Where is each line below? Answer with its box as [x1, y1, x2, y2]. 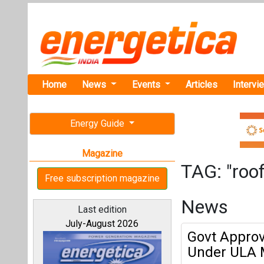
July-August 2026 [65, 218, 139, 229]
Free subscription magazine [45, 173, 160, 184]
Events [131, 78, 163, 90]
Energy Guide [70, 118, 127, 129]
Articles [186, 78, 218, 90]
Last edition [77, 204, 127, 215]
